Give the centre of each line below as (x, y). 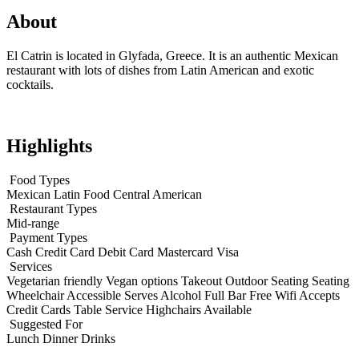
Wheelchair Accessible (65, 295)
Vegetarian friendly (56, 280)
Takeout (203, 280)
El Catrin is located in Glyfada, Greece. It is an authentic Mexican (172, 55)
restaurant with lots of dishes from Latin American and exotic (160, 70)
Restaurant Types (52, 208)
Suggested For (44, 324)
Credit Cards (40, 309)
